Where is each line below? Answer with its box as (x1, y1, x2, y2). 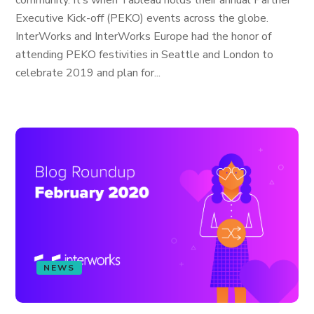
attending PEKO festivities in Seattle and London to (15, 47, 274, 62)
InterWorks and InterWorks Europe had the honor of (15, 29, 272, 44)
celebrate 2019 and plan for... (15, 65, 161, 81)
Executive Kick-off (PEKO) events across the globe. (15, 11, 269, 26)
